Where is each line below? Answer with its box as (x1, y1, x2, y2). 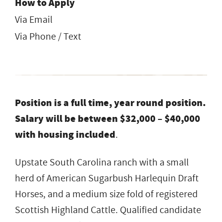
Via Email (15, 12, 53, 27)
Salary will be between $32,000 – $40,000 (15, 111, 200, 125)
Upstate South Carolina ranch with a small (15, 155, 189, 169)
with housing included (15, 127, 115, 141)
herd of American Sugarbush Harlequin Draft (15, 171, 199, 185)
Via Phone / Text (15, 29, 81, 44)
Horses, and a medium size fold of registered (15, 187, 198, 201)
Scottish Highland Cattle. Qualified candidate (15, 203, 201, 217)
